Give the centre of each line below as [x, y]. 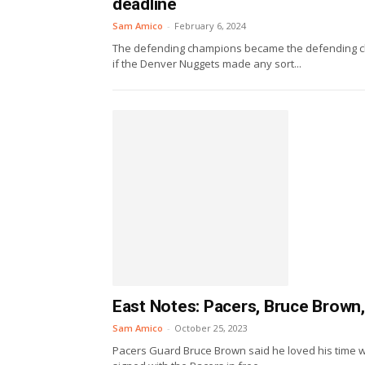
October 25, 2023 [211, 328]
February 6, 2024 [210, 26]
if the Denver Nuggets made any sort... [207, 64]
